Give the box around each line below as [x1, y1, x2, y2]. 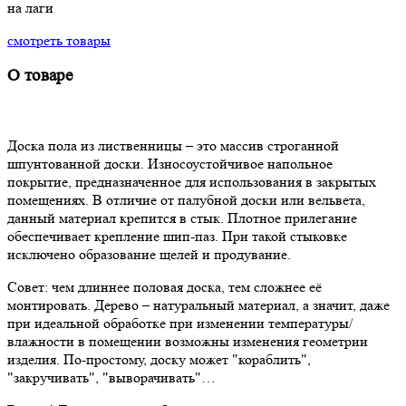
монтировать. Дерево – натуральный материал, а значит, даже [7, 296, 390, 314]
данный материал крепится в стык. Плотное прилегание [7, 209, 357, 227]
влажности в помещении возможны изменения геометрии [7, 333, 368, 351]
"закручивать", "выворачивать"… [7, 369, 216, 387]
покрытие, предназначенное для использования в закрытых [7, 173, 376, 191]
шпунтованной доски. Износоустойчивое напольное [7, 155, 333, 173]
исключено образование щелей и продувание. [7, 246, 291, 264]
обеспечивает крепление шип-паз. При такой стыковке [7, 227, 347, 246]
